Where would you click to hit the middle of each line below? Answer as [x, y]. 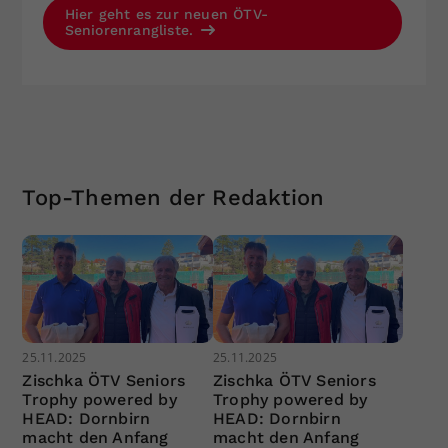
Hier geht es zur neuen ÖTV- [166, 14]
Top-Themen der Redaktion [173, 198]
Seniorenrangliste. [131, 30]
